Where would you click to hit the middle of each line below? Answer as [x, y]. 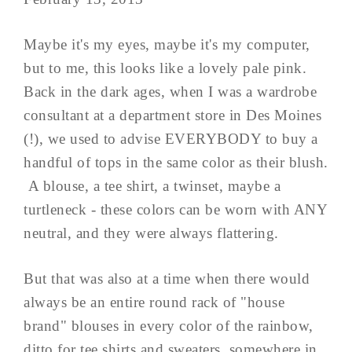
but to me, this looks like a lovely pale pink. [165, 68]
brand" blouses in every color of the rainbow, [169, 325]
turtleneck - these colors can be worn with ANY [175, 209]
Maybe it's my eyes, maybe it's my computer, [167, 44]
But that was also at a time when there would [167, 278]
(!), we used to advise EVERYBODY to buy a [171, 138]
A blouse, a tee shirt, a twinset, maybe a [152, 185]
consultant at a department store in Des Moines [172, 115]
